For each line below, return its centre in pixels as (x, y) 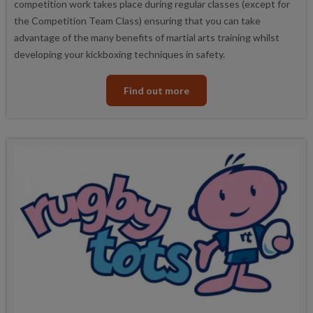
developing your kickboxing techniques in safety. (121, 54)
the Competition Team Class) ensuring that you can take (137, 21)
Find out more (156, 90)
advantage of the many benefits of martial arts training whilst (147, 37)
